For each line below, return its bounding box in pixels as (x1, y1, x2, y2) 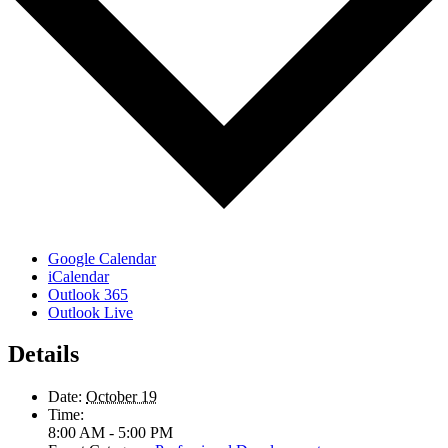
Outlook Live (48, 303, 133, 321)
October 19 (86, 388, 157, 406)
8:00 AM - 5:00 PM (48, 424, 173, 442)
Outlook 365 (48, 285, 128, 303)
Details (8, 341, 79, 368)
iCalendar (48, 267, 109, 285)
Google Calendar (48, 249, 156, 267)
